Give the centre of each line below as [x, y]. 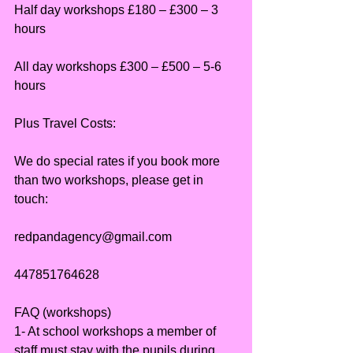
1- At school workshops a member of [117, 332]
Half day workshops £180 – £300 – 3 [118, 10]
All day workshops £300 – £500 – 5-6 [119, 67]
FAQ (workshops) [63, 313]
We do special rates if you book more [119, 162]
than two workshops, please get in [110, 180]
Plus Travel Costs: [65, 124]
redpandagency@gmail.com [93, 237]
